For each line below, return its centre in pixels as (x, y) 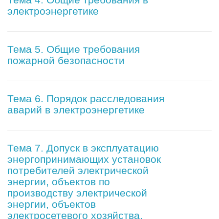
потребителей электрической (78, 171)
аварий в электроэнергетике (76, 110)
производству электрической (77, 193)
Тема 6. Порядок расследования (86, 99)
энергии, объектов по (59, 182)
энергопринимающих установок (84, 159)
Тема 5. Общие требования (74, 49)
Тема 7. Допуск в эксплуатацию (83, 148)
